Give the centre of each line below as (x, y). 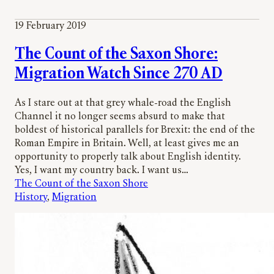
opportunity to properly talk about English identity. (128, 157)
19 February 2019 (50, 26)
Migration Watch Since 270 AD (119, 74)
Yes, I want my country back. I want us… (102, 170)
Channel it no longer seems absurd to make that (120, 117)
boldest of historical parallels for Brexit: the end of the (135, 130)
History (31, 197)
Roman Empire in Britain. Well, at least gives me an (127, 143)
